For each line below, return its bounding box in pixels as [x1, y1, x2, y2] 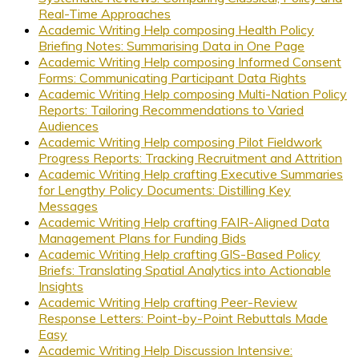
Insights [38, 277, 83, 294]
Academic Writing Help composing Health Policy [38, 21, 314, 38]
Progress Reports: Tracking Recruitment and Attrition [38, 149, 342, 166]
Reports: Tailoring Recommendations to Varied [38, 101, 304, 118]
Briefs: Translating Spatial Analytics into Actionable [38, 261, 331, 278]
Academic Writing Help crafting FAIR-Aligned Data [38, 213, 329, 230]
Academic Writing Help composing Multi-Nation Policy [38, 85, 347, 102]
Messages [38, 197, 98, 214]
